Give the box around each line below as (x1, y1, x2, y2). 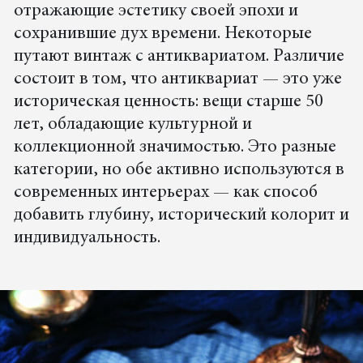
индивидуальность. (13, 229, 160, 248)
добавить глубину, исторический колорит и (13, 207, 349, 225)
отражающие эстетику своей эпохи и (13, 2, 298, 21)
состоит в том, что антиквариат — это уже (13, 70, 342, 89)
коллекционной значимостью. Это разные (13, 139, 336, 157)
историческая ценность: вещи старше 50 (13, 93, 323, 112)
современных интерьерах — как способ (13, 184, 318, 203)
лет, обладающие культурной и (13, 116, 252, 135)
